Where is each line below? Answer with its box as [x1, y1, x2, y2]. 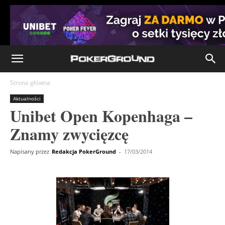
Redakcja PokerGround [52, 148, 116, 155]
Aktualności [13, 95, 41, 102]
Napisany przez [10, 148, 49, 155]
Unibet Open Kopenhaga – [10, 104, 192, 128]
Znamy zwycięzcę [10, 122, 129, 146]
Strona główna [10, 78, 50, 87]
